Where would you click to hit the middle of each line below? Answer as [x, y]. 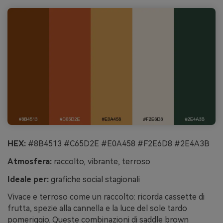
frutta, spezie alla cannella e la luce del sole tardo [97, 209]
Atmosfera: [30, 161]
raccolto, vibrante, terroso [101, 161]
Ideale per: [28, 179]
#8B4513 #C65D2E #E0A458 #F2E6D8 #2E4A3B [118, 143]
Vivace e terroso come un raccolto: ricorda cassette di [106, 197]
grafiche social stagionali [94, 179]
